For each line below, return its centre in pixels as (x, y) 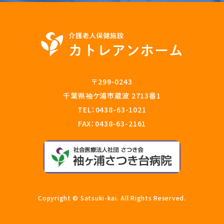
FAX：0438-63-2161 (112, 123)
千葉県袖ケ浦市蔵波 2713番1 (112, 95)
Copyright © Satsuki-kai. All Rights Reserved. (112, 198)
